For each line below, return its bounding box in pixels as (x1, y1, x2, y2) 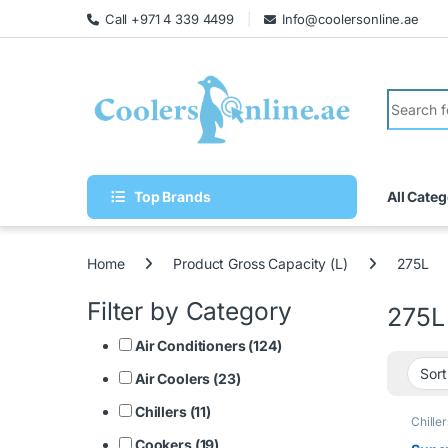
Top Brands (133, 187, 211, 205)
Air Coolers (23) (132, 370, 241, 388)
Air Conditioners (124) (132, 337, 282, 355)
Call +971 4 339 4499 (104, 10, 235, 27)
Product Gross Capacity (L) (173, 254, 348, 272)
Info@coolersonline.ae (281, 10, 419, 27)
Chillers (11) (132, 403, 212, 421)
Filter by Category (87, 296, 292, 327)
